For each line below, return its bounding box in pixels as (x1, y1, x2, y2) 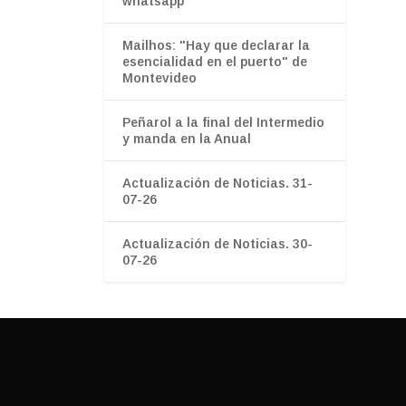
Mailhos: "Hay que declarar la (121, 37, 310, 53)
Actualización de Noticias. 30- (121, 236, 313, 251)
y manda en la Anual (121, 130, 251, 146)
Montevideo (121, 70, 197, 85)
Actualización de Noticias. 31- (121, 175, 313, 190)
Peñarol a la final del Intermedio (121, 114, 324, 130)
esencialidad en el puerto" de (121, 53, 307, 69)
